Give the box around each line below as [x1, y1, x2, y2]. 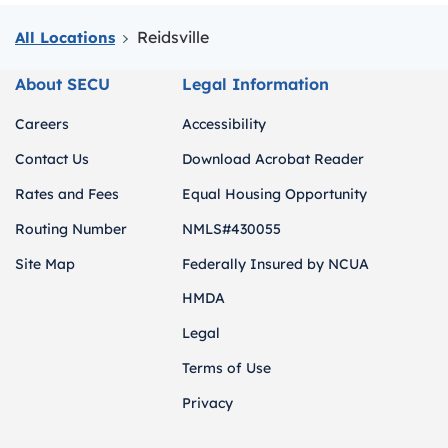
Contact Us [15, 150, 89, 169]
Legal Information [182, 74, 330, 94]
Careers [15, 115, 69, 134]
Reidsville [136, 27, 209, 47]
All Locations [15, 28, 115, 47]
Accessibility [182, 115, 267, 134]
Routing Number [15, 219, 127, 238]
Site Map [15, 254, 75, 273]
